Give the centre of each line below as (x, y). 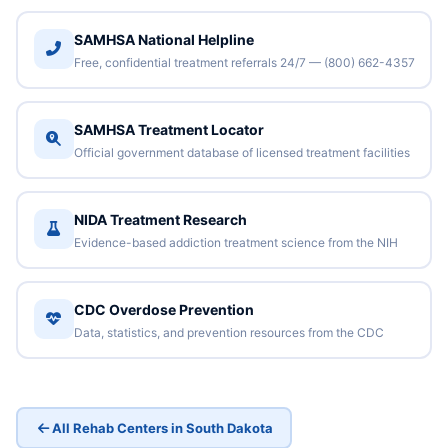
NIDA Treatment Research (160, 219)
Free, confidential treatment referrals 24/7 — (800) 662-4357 (244, 62)
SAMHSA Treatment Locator (168, 129)
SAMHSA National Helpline (163, 39)
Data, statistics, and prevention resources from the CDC (228, 332)
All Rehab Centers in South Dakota (162, 427)
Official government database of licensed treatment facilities (241, 152)
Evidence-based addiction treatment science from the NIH (235, 242)
